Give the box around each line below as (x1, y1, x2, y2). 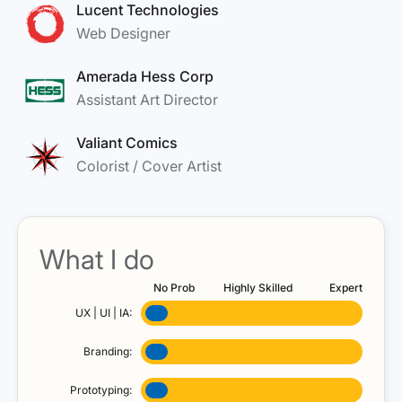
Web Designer (76, 24, 170, 42)
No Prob (153, 281, 195, 294)
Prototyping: (69, 383, 132, 397)
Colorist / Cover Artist (76, 157, 222, 175)
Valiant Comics (76, 134, 178, 152)
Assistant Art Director (76, 91, 218, 109)
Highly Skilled (223, 281, 293, 294)
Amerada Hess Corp (76, 67, 214, 85)
